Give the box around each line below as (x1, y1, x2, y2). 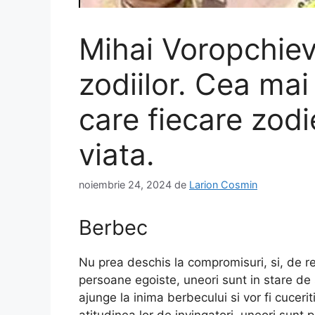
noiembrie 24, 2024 (79, 179, 172, 191)
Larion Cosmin (189, 179, 257, 191)
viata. (79, 136, 155, 172)
